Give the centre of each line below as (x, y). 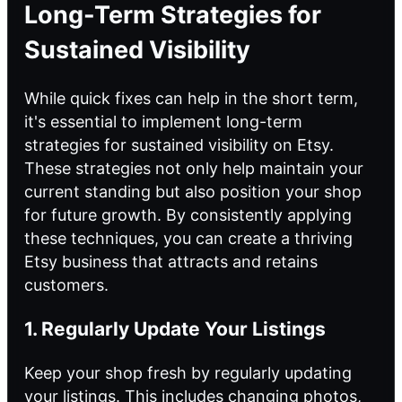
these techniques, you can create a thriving (188, 239)
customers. (66, 285)
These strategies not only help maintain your (194, 169)
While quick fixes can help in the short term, (191, 99)
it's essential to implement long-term (163, 122)
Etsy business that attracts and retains (171, 262)
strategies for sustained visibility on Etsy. (179, 145)
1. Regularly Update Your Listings (175, 329)
